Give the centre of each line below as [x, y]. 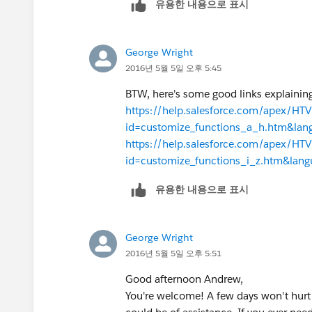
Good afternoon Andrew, [184, 279]
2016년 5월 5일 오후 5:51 [173, 253]
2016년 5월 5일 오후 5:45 [173, 68]
